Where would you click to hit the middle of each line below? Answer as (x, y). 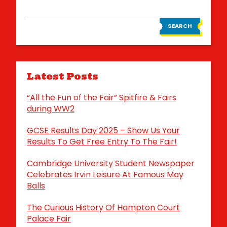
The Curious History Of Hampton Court (103, 207)
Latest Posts (62, 77)
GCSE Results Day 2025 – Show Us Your (103, 130)
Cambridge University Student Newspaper (110, 163)
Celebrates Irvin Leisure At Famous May (105, 174)
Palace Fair (49, 218)
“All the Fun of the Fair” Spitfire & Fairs (101, 98)
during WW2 (50, 109)
